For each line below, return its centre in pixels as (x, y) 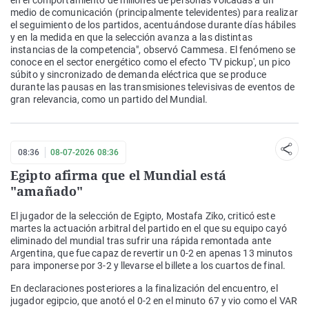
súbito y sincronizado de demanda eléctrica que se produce (138, 75)
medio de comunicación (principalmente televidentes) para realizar (154, 13)
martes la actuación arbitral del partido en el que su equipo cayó (149, 229)
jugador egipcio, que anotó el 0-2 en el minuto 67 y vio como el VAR (154, 301)
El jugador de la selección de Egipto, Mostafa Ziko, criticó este (143, 216)
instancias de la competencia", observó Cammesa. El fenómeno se (153, 50)
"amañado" (47, 191)
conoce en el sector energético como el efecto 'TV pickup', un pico (150, 62)
